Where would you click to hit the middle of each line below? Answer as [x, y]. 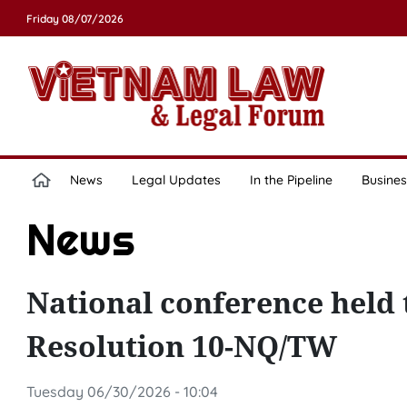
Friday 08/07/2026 [74, 19]
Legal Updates [176, 180]
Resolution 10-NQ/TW [181, 346]
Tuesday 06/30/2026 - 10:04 [122, 392]
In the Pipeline [291, 180]
